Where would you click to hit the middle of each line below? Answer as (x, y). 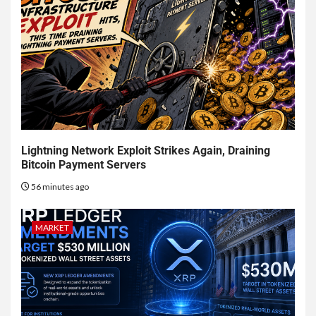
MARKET (52, 228)
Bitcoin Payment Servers (84, 165)
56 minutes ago (59, 187)
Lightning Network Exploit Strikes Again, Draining (146, 151)
